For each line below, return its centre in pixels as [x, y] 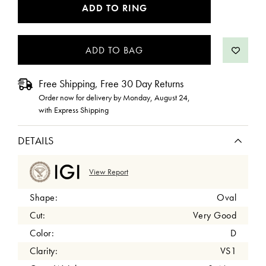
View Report [109, 172]
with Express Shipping [74, 110]
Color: [42, 233]
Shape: [44, 197]
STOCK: [34, 19]
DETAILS [36, 140]
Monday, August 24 [155, 97]
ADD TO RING [114, 8]
